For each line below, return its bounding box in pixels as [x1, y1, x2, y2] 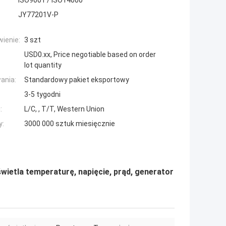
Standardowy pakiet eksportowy [24, 76, 129, 84]
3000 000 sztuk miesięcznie [24, 120, 115, 128]
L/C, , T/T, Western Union [24, 105, 104, 114]
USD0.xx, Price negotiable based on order [24, 50, 156, 59]
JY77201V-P [18, 11, 59, 19]
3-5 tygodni [24, 90, 61, 99]
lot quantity [24, 61, 62, 70]
